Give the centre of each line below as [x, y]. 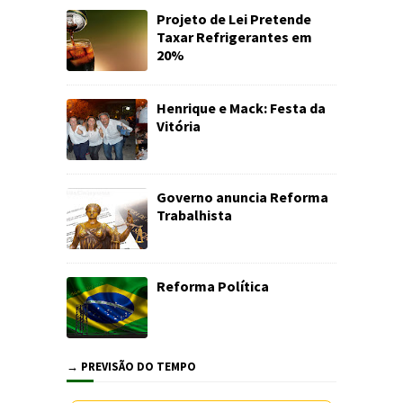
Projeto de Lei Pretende [234, 19]
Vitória [179, 126]
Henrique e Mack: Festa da [241, 108]
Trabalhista [194, 215]
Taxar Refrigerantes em [234, 37]
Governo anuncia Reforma [242, 197]
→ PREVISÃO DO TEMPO [131, 367]
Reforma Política [213, 287]
